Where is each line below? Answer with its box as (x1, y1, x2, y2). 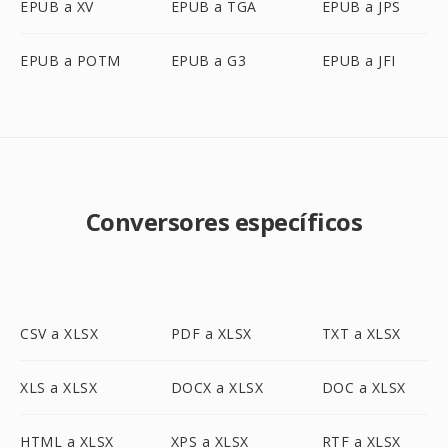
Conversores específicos (85, 205, 363, 238)
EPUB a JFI (321, 51, 396, 70)
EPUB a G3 (170, 51, 247, 70)
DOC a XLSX (321, 378, 406, 397)
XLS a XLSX (20, 378, 97, 397)
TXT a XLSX (321, 324, 401, 343)
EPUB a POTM (20, 51, 121, 70)
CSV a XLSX (20, 324, 98, 343)
